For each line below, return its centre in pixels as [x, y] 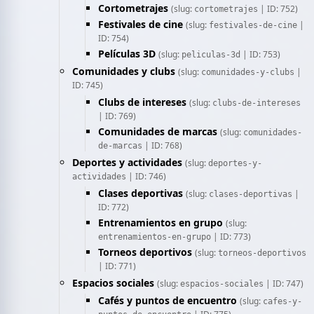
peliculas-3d [211, 55]
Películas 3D [127, 54]
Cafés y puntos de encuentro [168, 300]
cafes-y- [282, 301]
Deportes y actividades [127, 162]
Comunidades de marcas [158, 131]
